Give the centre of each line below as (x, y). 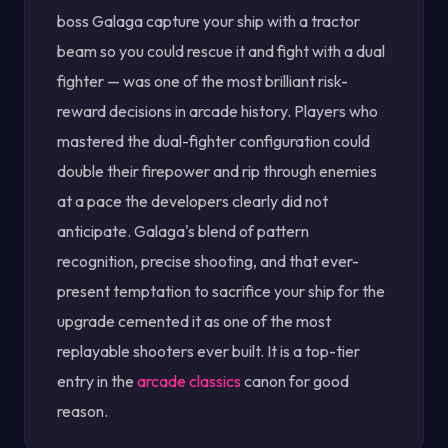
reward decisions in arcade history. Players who (217, 111)
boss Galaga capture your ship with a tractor (208, 21)
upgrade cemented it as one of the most (194, 321)
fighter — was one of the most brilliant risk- (202, 81)
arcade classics (189, 381)
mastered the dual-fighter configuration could (213, 141)
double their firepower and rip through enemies (217, 171)
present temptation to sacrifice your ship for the (221, 291)
